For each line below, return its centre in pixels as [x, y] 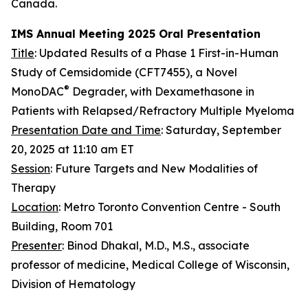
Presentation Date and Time [86, 130]
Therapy [33, 188]
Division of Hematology [73, 284]
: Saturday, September [221, 130]
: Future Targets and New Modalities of [154, 168]
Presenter [36, 245]
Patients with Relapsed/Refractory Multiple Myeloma [153, 111]
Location [35, 207]
